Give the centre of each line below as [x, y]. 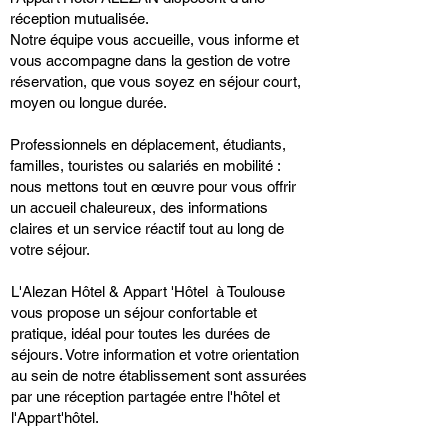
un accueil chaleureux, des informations [139, 207]
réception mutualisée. [79, 18]
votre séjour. [50, 249]
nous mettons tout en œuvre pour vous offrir [153, 186]
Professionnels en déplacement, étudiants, [148, 144]
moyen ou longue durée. [88, 102]
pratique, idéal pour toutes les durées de [140, 333]
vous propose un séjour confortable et [134, 312]
